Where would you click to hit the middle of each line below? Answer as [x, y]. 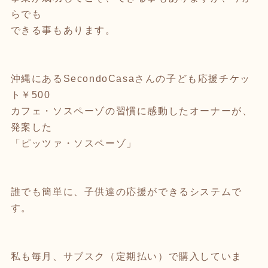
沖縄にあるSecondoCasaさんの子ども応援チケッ [130, 78]
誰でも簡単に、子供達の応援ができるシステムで [126, 191]
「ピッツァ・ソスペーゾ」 [74, 143]
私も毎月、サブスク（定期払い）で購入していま [126, 256]
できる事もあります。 [63, 30]
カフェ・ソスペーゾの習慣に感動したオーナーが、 [132, 111]
